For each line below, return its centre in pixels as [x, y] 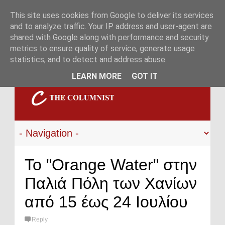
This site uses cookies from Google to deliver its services [112, 15]
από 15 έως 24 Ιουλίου [106, 202]
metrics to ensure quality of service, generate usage [102, 48]
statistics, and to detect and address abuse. [88, 60]
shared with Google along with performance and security [109, 37]
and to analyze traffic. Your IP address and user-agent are [111, 26]
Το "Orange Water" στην [111, 165]
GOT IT [144, 76]
